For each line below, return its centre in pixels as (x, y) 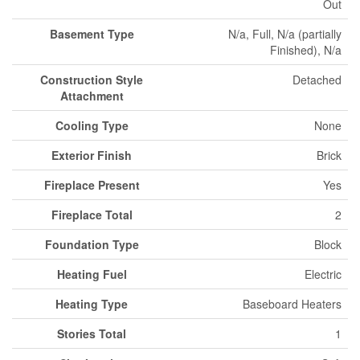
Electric (323, 274)
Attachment (92, 96)
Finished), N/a (306, 50)
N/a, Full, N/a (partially (285, 34)
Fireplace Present (92, 185)
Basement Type (92, 34)
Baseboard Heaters (292, 304)
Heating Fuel (92, 274)
